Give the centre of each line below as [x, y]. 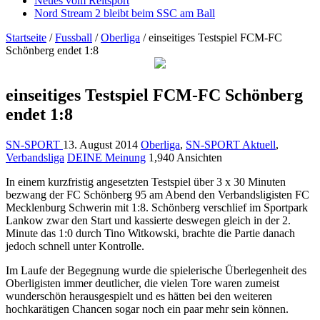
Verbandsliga [35, 157]
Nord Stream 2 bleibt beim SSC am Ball [125, 13]
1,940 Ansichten [185, 157]
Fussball [74, 37]
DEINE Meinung [106, 157]
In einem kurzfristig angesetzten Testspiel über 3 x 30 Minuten [146, 181]
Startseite [26, 37]
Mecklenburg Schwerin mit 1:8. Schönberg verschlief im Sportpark [157, 207]
